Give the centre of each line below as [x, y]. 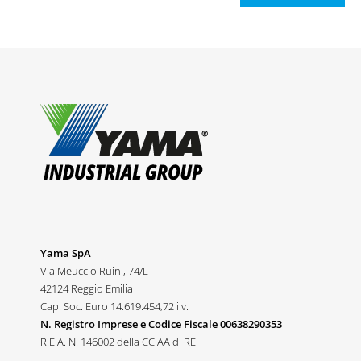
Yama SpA [66, 253]
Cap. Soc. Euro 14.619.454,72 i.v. [114, 306]
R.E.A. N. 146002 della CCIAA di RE [118, 342]
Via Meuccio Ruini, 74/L [94, 271]
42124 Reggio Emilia [87, 288]
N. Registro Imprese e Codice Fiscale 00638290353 [161, 324]
